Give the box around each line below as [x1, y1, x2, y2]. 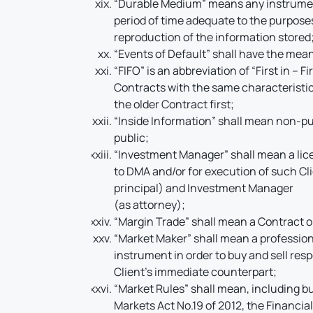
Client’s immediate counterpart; [114, 264, 277, 279]
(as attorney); [114, 197, 186, 212]
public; [114, 130, 150, 145]
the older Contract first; [114, 96, 235, 112]
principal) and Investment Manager [114, 180, 294, 196]
